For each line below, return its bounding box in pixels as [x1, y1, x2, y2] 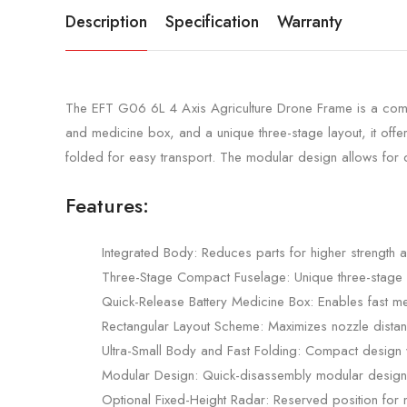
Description [65, 9, 147, 34]
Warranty [277, 9, 342, 34]
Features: [65, 190, 149, 220]
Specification [165, 9, 259, 34]
